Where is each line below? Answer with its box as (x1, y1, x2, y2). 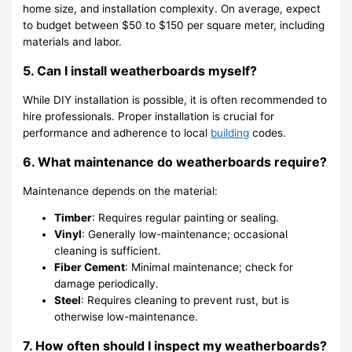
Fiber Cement (54, 261, 126, 274)
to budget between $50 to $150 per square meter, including (23, 18, 325, 31)
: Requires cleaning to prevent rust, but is (81, 294, 290, 307)
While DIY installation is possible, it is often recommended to (23, 93, 328, 106)
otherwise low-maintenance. (54, 310, 199, 324)
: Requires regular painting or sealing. (92, 211, 280, 225)
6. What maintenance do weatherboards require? (23, 153, 328, 170)
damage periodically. (54, 277, 159, 291)
